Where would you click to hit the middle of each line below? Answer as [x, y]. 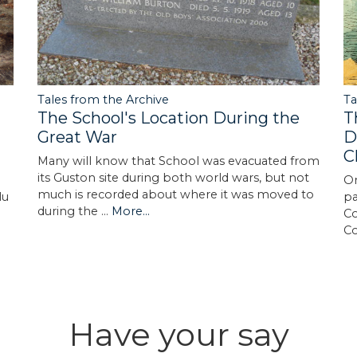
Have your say [178, 334]
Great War [77, 137]
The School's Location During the [168, 118]
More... [130, 211]
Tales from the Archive [103, 99]
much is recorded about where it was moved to [175, 194]
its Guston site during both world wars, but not [173, 177]
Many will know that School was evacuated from [178, 161]
